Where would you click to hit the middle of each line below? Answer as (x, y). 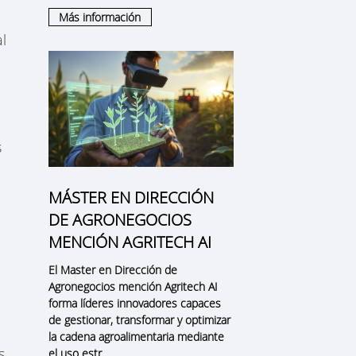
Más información (100, 17)
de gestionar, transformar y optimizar (139, 319)
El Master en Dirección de (112, 269)
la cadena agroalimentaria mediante (136, 336)
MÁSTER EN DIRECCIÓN (131, 197)
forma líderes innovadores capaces (134, 303)
